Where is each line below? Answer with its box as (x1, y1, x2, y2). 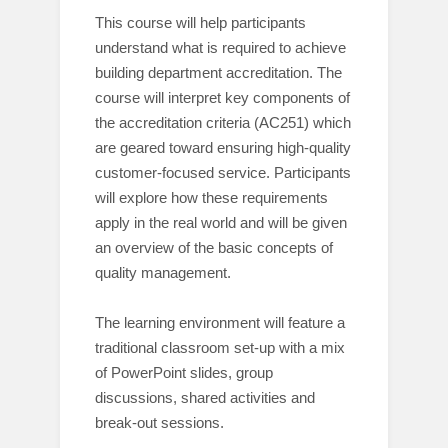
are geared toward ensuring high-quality (95, 139, 351, 156)
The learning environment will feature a (95, 314, 345, 331)
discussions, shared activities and (95, 389, 315, 406)
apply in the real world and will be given (95, 214, 347, 231)
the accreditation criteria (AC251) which (95, 114, 351, 131)
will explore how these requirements (95, 189, 328, 206)
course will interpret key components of (95, 89, 350, 106)
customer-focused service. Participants (95, 164, 351, 181)
